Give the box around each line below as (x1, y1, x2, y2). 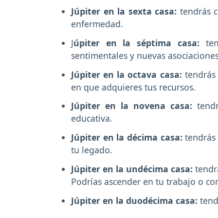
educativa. (71, 112, 112, 125)
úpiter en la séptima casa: (73, 36, 200, 49)
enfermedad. (71, 18, 126, 30)
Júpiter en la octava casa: (71, 68, 182, 80)
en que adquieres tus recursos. (71, 81, 198, 93)
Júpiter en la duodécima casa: (71, 194, 200, 206)
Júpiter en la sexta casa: (71, 5, 177, 18)
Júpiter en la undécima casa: (71, 163, 195, 175)
